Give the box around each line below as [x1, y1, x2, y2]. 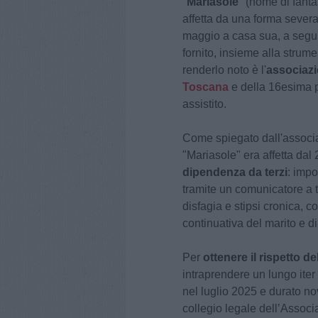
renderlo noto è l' [182, 64, 266, 77]
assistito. [182, 98, 226, 111]
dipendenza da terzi [182, 166, 287, 179]
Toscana [182, 81, 229, 94]
